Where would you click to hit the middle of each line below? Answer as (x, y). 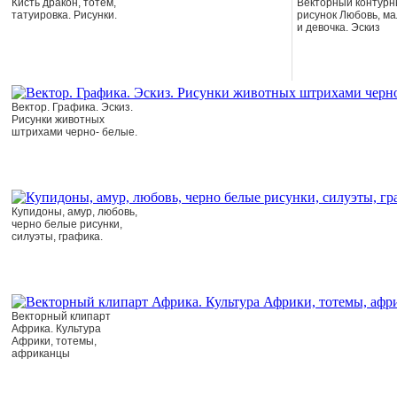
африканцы (41, 354)
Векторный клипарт (61, 316)
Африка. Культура (56, 329)
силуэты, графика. (57, 237)
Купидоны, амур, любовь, (74, 212)
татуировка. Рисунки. (64, 15)
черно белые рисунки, (67, 224)
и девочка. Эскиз (339, 27)
